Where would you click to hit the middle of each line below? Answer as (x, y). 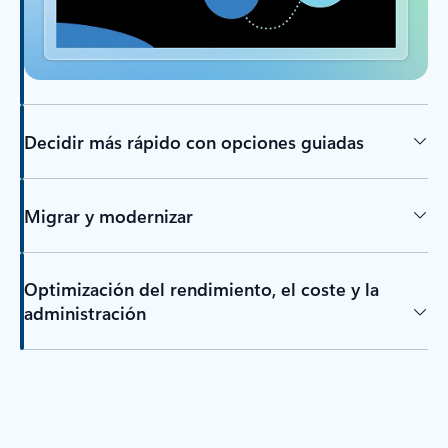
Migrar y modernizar (108, 215)
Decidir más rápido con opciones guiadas (193, 141)
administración (84, 313)
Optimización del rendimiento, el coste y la (201, 289)
